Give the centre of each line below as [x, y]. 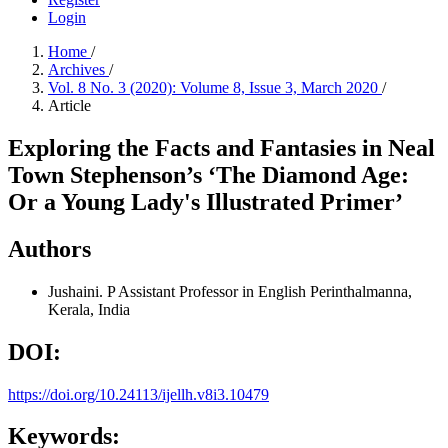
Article [69, 105]
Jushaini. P [83, 291]
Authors [49, 248]
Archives [78, 69]
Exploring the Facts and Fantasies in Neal [221, 147]
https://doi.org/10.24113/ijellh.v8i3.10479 [138, 394]
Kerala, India [89, 309]
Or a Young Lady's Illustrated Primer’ [205, 201]
